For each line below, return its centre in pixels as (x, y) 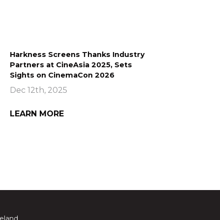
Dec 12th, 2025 (39, 90)
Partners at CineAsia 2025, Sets (71, 65)
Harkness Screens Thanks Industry (77, 54)
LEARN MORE (37, 113)
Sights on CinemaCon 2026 (62, 75)
